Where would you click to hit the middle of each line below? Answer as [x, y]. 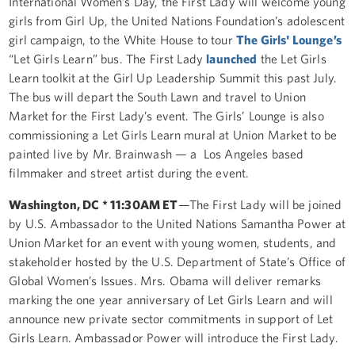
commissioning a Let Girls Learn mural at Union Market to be [173, 134]
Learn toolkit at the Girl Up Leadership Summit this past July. [173, 77]
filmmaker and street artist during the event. [129, 172]
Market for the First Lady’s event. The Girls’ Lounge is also [166, 115]
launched [232, 58]
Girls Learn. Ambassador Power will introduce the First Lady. [175, 337]
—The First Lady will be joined [260, 204]
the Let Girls [292, 58]
